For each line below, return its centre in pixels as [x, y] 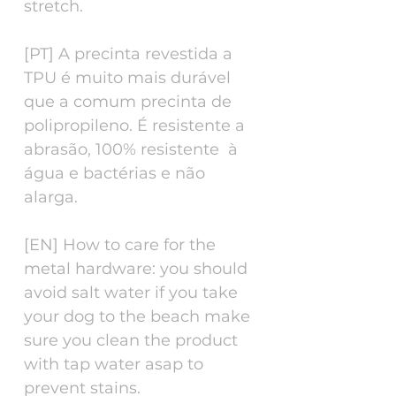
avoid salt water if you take [131, 292]
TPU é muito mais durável [127, 77]
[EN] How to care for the [120, 244]
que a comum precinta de [128, 101]
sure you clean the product [131, 340]
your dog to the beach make [137, 316]
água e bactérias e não [114, 173]
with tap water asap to [114, 364]
